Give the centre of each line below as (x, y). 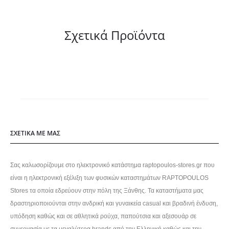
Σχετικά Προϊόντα (114, 35)
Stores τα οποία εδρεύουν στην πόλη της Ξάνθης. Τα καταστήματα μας (107, 191)
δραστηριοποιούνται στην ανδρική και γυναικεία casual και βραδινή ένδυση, (114, 204)
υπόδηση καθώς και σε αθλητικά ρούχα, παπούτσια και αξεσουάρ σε (103, 216)
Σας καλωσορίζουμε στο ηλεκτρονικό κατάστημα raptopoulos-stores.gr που (112, 165)
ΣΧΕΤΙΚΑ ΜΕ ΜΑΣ (35, 133)
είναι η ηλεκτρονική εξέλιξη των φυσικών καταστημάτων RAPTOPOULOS (109, 178)
